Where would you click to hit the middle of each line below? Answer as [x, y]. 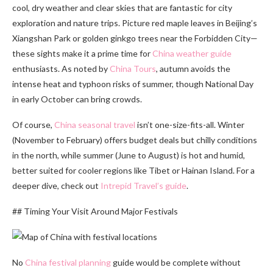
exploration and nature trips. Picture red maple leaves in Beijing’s [135, 23]
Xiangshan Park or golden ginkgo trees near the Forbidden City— [135, 38]
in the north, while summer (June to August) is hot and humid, [129, 155]
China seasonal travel [95, 124]
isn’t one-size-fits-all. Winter [190, 124]
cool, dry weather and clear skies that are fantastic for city [122, 7]
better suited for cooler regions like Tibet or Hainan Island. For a [133, 170]
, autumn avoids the [193, 68]
